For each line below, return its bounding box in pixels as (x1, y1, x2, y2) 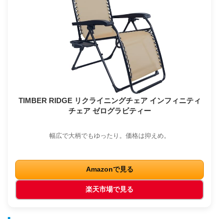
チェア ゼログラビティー (68, 107, 151, 115)
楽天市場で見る (86, 185, 133, 194)
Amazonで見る (86, 165, 133, 174)
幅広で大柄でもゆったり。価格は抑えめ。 (49, 132, 170, 140)
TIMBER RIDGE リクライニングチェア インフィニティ (18, 96, 201, 105)
